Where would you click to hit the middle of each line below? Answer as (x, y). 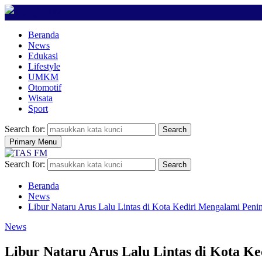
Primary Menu (33, 142)
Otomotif (45, 87)
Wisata (40, 98)
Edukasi (43, 56)
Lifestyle (44, 66)
